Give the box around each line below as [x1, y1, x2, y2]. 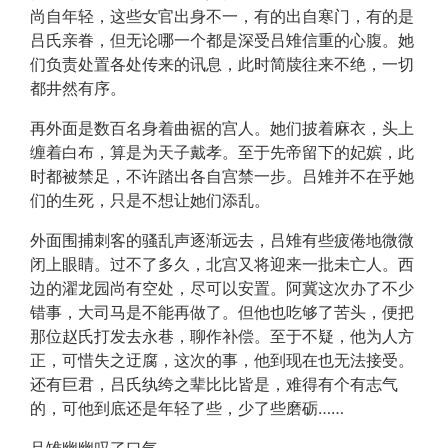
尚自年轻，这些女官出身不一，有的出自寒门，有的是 [30, 6, 414, 26]
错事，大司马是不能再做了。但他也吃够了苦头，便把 [30, 302, 414, 322]
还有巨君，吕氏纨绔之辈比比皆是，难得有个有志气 [30, 374, 398, 394]
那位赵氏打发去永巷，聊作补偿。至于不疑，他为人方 [30, 326, 414, 346]
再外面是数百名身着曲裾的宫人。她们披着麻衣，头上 [30, 118, 414, 138]
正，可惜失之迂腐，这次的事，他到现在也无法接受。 [30, 350, 414, 370]
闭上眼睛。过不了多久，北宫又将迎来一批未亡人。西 [30, 254, 414, 274]
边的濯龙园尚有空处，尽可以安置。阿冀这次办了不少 [30, 278, 414, 298]
